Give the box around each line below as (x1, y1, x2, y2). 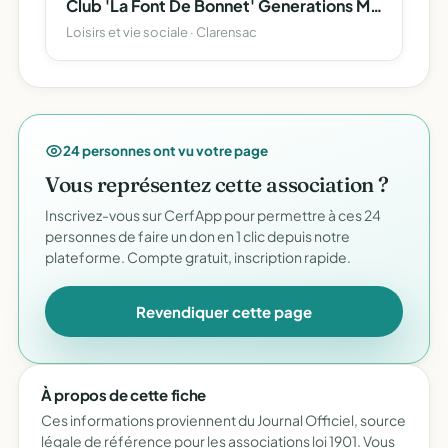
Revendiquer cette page (136, 302, 312, 321)
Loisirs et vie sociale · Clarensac (66, 24, 257, 40)
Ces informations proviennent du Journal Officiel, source (41, 411, 406, 429)
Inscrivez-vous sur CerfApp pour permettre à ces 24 (45, 206, 381, 224)
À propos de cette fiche (41, 385, 207, 404)
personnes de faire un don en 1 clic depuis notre (45, 227, 350, 245)
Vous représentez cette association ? (45, 171, 389, 197)
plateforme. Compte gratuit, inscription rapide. (45, 248, 351, 266)
